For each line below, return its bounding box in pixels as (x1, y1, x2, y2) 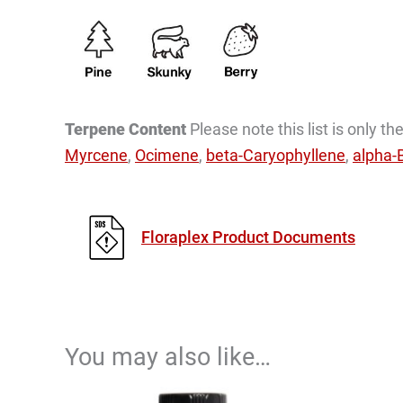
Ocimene (135, 145, 199, 165)
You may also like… (65, 342, 271, 372)
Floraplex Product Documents (141, 227, 355, 246)
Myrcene (65, 145, 128, 165)
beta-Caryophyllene (206, 145, 345, 165)
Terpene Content (65, 119, 190, 139)
